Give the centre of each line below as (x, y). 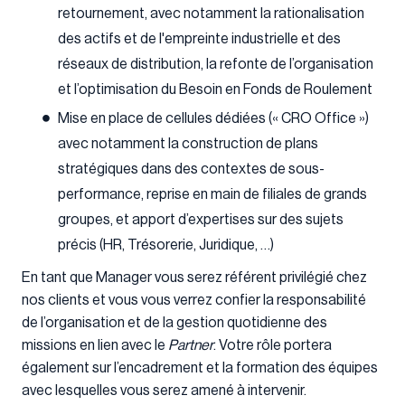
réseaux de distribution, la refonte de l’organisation (216, 64)
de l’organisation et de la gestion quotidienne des (174, 322)
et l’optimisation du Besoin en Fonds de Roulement (215, 89)
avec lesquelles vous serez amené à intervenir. (164, 390)
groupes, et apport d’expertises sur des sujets (201, 219)
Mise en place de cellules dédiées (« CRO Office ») (213, 118)
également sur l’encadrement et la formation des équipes (200, 367)
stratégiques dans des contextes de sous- (191, 169)
